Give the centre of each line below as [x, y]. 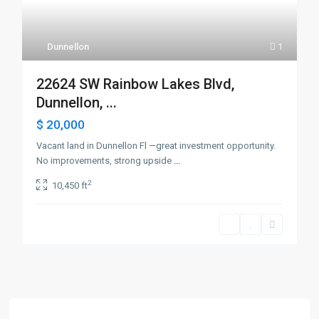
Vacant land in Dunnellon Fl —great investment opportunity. [156, 146]
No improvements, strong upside [105, 161]
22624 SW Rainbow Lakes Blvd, [136, 84]
